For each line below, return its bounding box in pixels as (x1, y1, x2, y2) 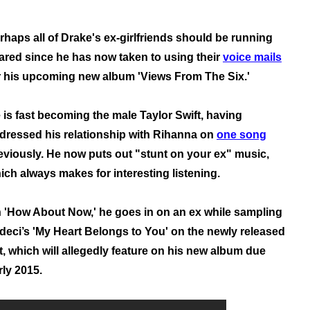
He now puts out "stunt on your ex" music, (46, 148, 269, 161)
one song (217, 129, 266, 141)
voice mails (223, 51, 282, 64)
